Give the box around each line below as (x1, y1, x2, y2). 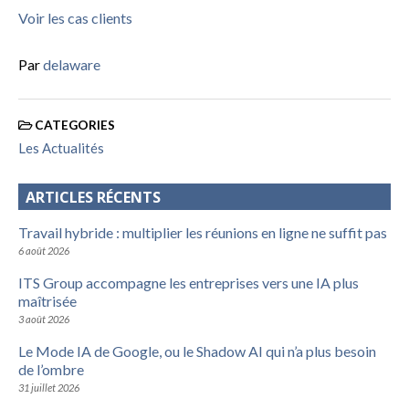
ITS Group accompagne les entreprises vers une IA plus (18, 273, 359, 291)
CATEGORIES (32, 118, 115, 133)
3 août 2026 (18, 312, 69, 325)
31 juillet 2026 (18, 381, 79, 393)
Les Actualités (18, 139, 104, 156)
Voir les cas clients (18, 9, 132, 27)
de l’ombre (18, 360, 84, 378)
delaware (43, 56, 100, 74)
